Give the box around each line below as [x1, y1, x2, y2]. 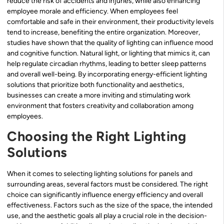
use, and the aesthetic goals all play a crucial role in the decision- [7, 211, 207, 220]
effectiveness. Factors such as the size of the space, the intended [7, 201, 212, 210]
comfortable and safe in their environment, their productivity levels [7, 17, 214, 26]
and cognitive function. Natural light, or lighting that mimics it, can [7, 49, 210, 58]
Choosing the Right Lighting [7, 128, 186, 145]
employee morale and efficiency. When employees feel [7, 7, 178, 16]
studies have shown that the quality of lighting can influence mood [7, 38, 213, 47]
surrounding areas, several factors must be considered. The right [7, 180, 208, 189]
